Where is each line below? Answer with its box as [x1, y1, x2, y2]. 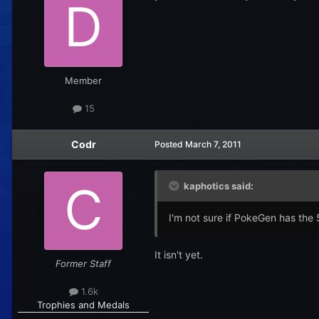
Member [65, 74, 102, 86]
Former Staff [56, 257, 111, 269]
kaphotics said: [182, 179, 253, 192]
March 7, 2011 [185, 138, 241, 150]
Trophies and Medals [37, 298, 130, 310]
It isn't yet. [155, 248, 203, 261]
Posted [155, 138, 185, 150]
